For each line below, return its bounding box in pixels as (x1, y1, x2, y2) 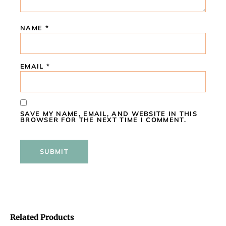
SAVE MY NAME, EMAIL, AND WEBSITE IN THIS (20, 109, 197, 118)
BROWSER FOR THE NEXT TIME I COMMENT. (20, 115, 186, 124)
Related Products (10, 212, 74, 222)
